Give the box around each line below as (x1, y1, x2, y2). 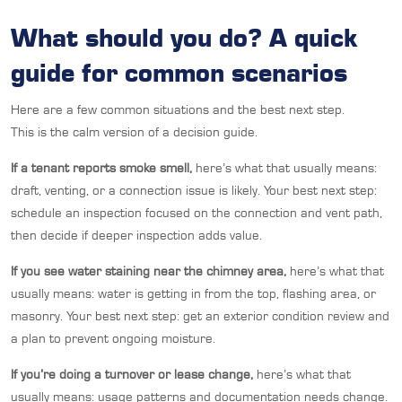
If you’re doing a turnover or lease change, (11, 365, 253, 382)
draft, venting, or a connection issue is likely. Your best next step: (11, 181, 377, 198)
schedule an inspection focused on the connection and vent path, (11, 204, 382, 221)
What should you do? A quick (11, 20, 358, 53)
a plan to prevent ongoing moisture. (11, 329, 215, 346)
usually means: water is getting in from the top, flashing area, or (11, 284, 376, 301)
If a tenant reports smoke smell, (11, 159, 192, 176)
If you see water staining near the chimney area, (11, 262, 286, 279)
